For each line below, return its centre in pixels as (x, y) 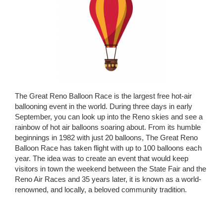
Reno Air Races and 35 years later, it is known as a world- (108, 179)
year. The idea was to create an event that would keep (102, 158)
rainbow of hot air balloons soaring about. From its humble (108, 127)
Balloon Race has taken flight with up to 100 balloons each (108, 148)
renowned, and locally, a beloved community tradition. (101, 190)
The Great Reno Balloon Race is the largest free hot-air (103, 96)
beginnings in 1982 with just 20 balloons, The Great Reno (106, 138)
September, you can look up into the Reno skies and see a (109, 117)
